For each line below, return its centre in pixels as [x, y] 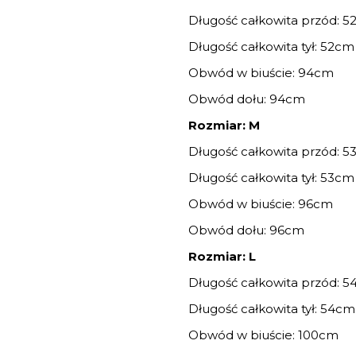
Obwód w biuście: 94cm [261, 73]
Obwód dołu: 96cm [248, 230]
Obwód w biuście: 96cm [261, 204]
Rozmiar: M [224, 126]
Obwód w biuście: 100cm [264, 335]
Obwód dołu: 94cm [249, 99]
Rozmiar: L [222, 257]
